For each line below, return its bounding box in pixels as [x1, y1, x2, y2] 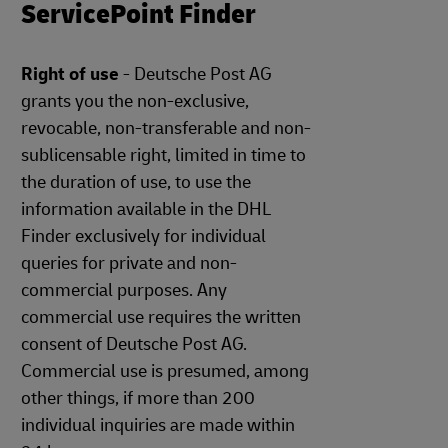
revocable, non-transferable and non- [21, 117, 311, 140]
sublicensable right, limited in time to [21, 144, 306, 167]
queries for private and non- [21, 252, 237, 275]
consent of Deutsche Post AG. [21, 333, 247, 356]
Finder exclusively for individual [21, 225, 266, 248]
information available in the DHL [21, 198, 271, 221]
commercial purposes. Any [21, 279, 227, 302]
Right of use [21, 63, 119, 86]
